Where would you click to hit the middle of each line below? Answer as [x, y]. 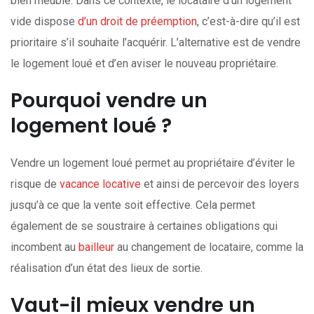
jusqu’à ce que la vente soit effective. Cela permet [133, 205]
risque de [35, 184]
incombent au [45, 247]
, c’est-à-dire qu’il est [248, 21]
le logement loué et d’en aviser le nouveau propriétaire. [147, 63]
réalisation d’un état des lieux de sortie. [107, 268]
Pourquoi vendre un [109, 101]
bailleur [96, 247]
